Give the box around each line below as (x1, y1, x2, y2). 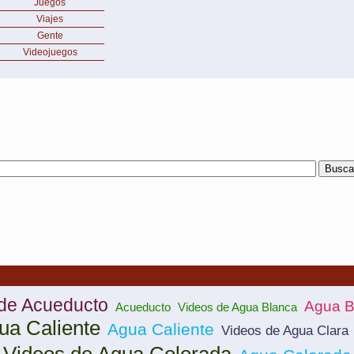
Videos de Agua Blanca (178, 300, 297, 314)
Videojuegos (22, 47, 77, 58)
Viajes (36, 13, 63, 24)
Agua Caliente (107, 320, 214, 339)
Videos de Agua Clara (220, 323, 348, 338)
